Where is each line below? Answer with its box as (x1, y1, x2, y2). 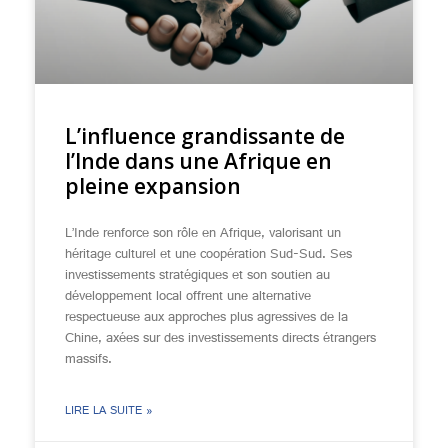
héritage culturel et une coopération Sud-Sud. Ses (65, 241, 352, 269)
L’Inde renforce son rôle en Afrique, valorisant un (65, 220, 341, 248)
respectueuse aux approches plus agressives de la (65, 304, 348, 332)
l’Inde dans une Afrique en (65, 147, 332, 175)
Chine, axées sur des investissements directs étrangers (65, 325, 376, 353)
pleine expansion (65, 172, 241, 200)
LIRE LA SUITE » (65, 400, 153, 424)
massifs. (65, 346, 112, 374)
